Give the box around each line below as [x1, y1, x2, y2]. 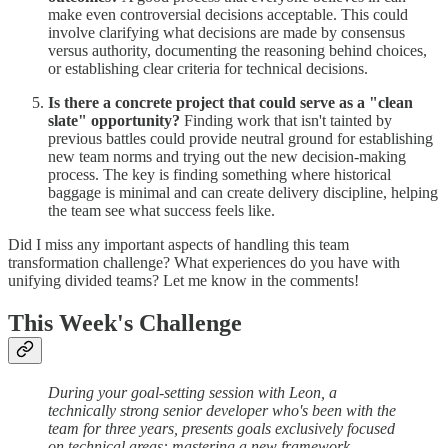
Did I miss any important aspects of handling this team [8, 236, 349, 254]
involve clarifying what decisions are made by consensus [48, 24, 405, 42]
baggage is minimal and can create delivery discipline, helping [48, 184, 438, 202]
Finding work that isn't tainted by [180, 112, 392, 130]
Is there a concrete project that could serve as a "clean [48, 94, 413, 112]
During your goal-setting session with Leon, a [48, 384, 337, 402]
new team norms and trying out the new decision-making [48, 148, 406, 166]
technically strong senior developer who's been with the [48, 402, 396, 420]
